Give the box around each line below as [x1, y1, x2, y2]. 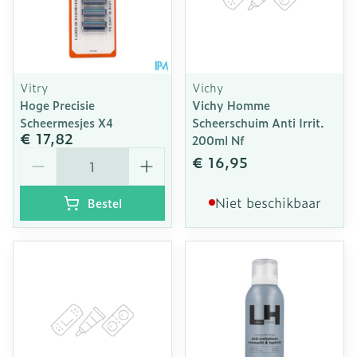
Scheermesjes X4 [20, 114, 113, 131]
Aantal [19, 145, 61, 164]
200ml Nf [192, 131, 245, 148]
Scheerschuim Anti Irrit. [192, 114, 324, 131]
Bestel [87, 194, 122, 211]
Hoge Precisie [20, 96, 95, 113]
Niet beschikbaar [214, 193, 321, 212]
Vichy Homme [192, 96, 270, 113]
